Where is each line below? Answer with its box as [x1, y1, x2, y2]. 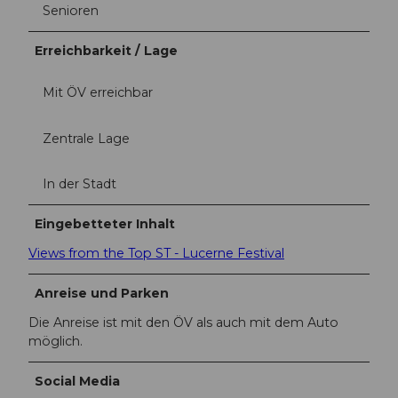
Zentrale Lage [43, 130, 130, 147]
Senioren [43, 3, 99, 20]
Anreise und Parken [35, 284, 170, 301]
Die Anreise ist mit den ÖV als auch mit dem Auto [28, 314, 338, 330]
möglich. [28, 332, 83, 349]
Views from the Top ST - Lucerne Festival [28, 244, 284, 261]
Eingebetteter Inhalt [35, 215, 176, 232]
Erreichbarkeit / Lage [35, 43, 179, 60]
